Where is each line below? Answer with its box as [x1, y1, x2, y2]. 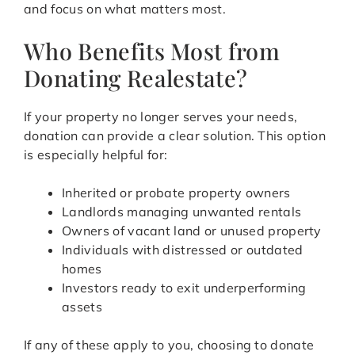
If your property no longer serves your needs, [24, 109, 298, 125]
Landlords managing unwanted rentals [62, 204, 302, 220]
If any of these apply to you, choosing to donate [24, 337, 315, 353]
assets [62, 299, 102, 315]
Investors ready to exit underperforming [62, 280, 307, 296]
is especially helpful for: [24, 147, 168, 163]
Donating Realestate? [24, 63, 248, 94]
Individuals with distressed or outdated [62, 242, 303, 258]
